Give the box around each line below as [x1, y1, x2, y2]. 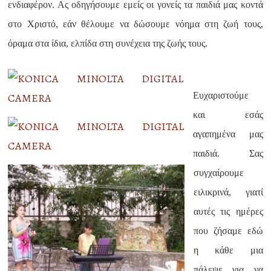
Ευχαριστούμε [193, 90, 249, 100]
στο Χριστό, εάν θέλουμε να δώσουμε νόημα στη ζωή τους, [8, 19, 263, 29]
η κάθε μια [194, 245, 263, 255]
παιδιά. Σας [193, 148, 263, 158]
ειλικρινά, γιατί [194, 187, 263, 197]
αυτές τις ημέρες [194, 206, 263, 217]
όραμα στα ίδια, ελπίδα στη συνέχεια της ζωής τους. [8, 38, 208, 48]
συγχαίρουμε [194, 168, 244, 178]
